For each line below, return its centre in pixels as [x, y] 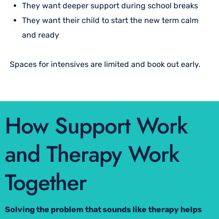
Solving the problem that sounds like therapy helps [103, 209]
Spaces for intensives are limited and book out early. [105, 64]
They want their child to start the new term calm [110, 20]
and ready [41, 35]
